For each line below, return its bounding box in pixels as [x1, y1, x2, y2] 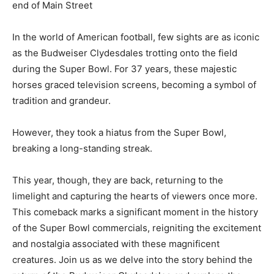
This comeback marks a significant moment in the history [12, 206, 258, 218]
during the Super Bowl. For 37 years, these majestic [12, 62, 237, 75]
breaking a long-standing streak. [12, 142, 152, 154]
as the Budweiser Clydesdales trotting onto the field [12, 46, 237, 59]
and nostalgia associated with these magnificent [12, 237, 220, 250]
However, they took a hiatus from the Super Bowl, [12, 126, 226, 138]
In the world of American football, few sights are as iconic [12, 31, 259, 43]
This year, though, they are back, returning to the [12, 174, 223, 186]
